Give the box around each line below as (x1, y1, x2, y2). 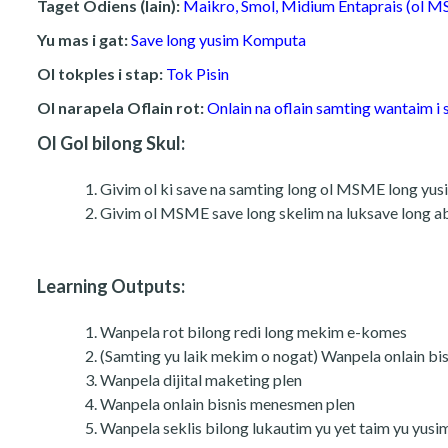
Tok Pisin (166, 63, 229, 83)
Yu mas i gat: (37, 29, 131, 49)
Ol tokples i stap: (37, 63, 166, 83)
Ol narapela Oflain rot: (37, 97, 207, 117)
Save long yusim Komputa (131, 29, 306, 49)
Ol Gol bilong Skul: (37, 131, 188, 154)
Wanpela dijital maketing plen (100, 370, 302, 390)
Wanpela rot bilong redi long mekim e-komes (100, 322, 407, 342)
